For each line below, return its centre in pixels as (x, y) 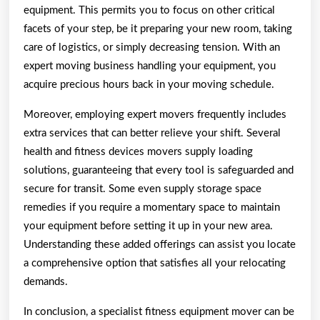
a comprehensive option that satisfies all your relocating (155, 263)
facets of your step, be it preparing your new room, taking (158, 29)
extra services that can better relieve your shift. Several (152, 133)
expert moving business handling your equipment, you (150, 66)
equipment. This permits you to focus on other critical (149, 10)
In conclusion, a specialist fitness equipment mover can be (159, 311)
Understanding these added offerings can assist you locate (160, 244)
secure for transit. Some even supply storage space (142, 189)
